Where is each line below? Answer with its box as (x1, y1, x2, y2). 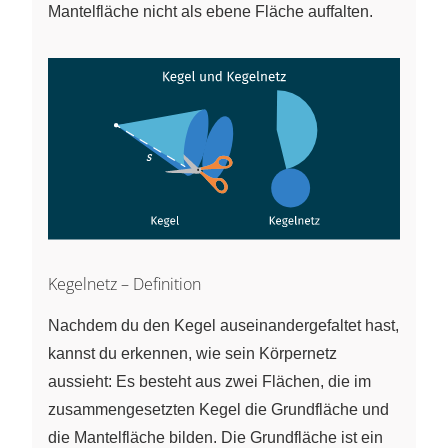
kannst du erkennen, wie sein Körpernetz (48, 345, 337, 363)
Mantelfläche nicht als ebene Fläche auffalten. (48, 2, 373, 20)
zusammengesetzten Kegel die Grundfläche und (48, 401, 389, 419)
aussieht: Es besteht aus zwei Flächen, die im (48, 373, 371, 391)
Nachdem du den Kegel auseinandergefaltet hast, (48, 317, 399, 335)
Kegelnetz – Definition (48, 273, 201, 296)
